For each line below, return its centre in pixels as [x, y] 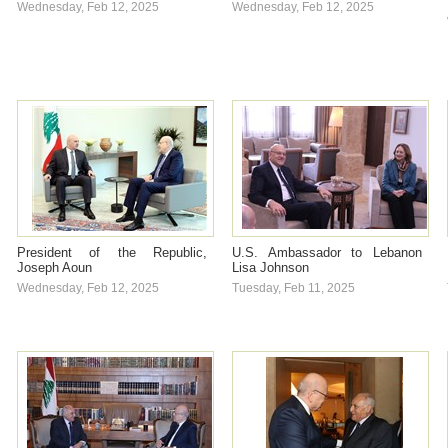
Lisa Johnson [270, 267]
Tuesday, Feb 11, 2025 [293, 288]
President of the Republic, [112, 252]
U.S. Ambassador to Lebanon [327, 252]
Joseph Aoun [54, 267]
